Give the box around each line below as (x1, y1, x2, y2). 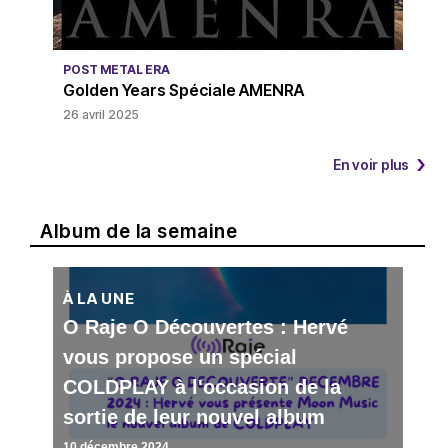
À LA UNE (62, 288, 135, 308)
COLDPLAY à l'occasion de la (62, 375, 341, 398)
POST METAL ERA (62, 61, 170, 77)
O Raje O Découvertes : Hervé (62, 315, 348, 338)
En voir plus (333, 155, 409, 173)
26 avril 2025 (62, 106, 139, 122)
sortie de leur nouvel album (62, 405, 325, 428)
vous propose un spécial (62, 345, 297, 368)
